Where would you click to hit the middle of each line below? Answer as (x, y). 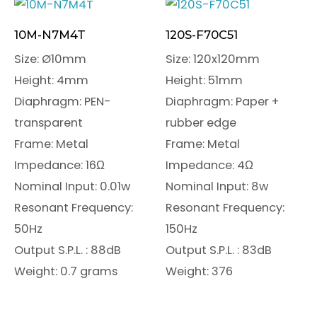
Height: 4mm (51, 80)
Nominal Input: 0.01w (72, 186)
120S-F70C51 (202, 35)
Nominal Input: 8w (217, 186)
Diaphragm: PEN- (63, 101)
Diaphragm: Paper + (222, 101)
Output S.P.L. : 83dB (219, 250)
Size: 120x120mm (213, 59)
